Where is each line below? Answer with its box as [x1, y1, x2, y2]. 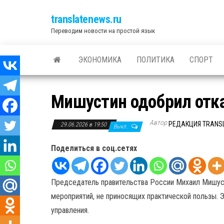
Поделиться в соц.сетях [51, 143, 137, 153]
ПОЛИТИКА [136, 55, 174, 64]
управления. [51, 205, 89, 215]
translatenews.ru [51, 13, 121, 25]
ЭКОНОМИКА [78, 55, 121, 64]
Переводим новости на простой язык [51, 27, 155, 34]
